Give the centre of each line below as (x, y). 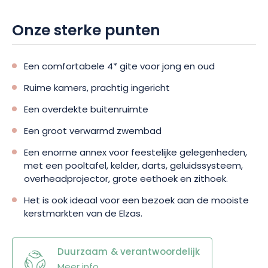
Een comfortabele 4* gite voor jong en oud (119, 67)
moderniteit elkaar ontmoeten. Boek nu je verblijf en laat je (125, 11)
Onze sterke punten (86, 32)
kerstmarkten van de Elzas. (83, 214)
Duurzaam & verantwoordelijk (129, 253)
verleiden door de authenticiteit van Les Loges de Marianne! (128, 24)
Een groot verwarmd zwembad (93, 132)
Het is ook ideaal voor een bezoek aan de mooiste (136, 201)
